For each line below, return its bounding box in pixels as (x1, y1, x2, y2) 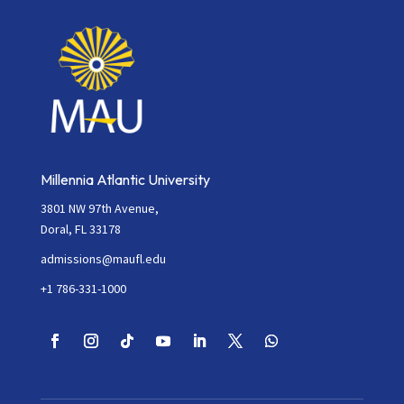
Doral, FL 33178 (40, 220, 121, 237)
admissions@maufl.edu (40, 250, 166, 267)
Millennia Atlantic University (40, 170, 210, 188)
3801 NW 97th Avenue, (40, 199, 159, 216)
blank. (66, 25, 98, 42)
